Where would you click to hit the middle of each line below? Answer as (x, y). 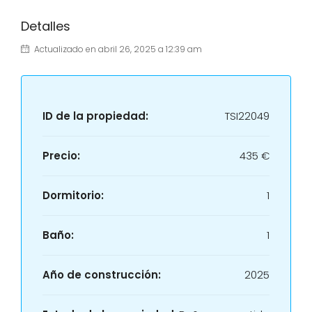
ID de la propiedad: (95, 116)
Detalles (46, 26)
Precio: (61, 156)
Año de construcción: (102, 275)
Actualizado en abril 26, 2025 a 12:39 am (117, 49)
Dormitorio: (73, 195)
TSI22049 (247, 116)
